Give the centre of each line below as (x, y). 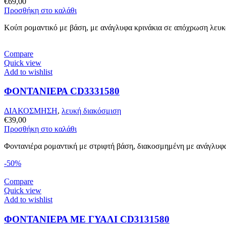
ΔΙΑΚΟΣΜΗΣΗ (31, 110)
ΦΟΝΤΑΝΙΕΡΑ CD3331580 (62, 91)
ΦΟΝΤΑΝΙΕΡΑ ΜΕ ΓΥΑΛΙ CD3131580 (87, 219)
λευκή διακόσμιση (91, 110)
